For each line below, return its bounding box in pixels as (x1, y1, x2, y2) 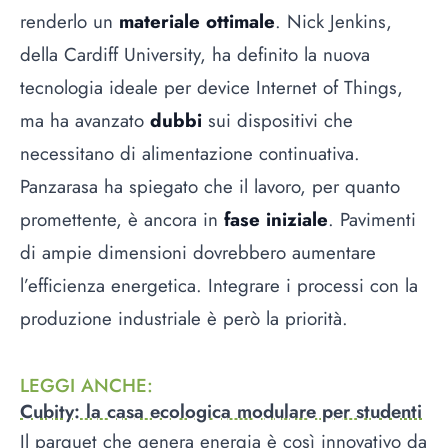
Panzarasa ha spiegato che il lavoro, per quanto (20, 173, 400, 201)
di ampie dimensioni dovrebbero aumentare (20, 239, 376, 267)
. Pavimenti (328, 206, 416, 234)
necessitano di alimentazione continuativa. (20, 140, 360, 168)
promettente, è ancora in (20, 206, 224, 234)
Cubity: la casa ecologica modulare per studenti (20, 397, 422, 425)
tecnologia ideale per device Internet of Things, (20, 74, 403, 102)
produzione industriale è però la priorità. (20, 305, 348, 333)
